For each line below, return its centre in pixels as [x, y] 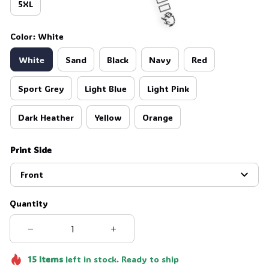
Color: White [37, 37]
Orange [158, 117]
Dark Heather [46, 117]
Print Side [31, 150]
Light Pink [168, 88]
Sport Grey [41, 88]
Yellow [108, 117]
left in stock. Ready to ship [121, 259]
